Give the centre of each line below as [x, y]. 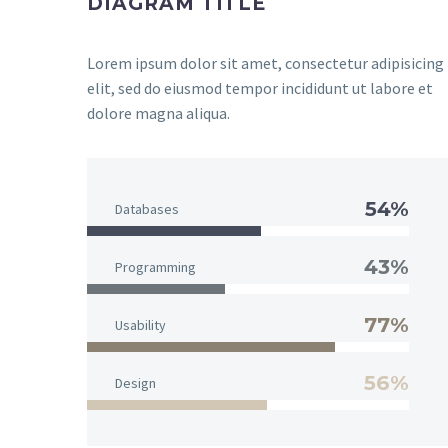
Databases [147, 209]
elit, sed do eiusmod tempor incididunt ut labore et [260, 88]
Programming [155, 267]
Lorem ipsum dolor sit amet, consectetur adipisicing [265, 63]
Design [135, 383]
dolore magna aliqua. [158, 113]
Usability [140, 325]
